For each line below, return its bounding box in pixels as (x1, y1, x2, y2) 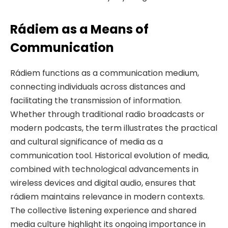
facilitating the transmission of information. (10, 94, 182, 106)
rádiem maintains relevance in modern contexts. (10, 190, 205, 203)
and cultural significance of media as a (10, 135, 163, 148)
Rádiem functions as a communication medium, (10, 67, 199, 79)
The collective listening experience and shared (10, 204, 196, 216)
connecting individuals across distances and (10, 80, 185, 93)
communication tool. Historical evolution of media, (10, 149, 209, 161)
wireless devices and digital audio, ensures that (10, 177, 196, 189)
